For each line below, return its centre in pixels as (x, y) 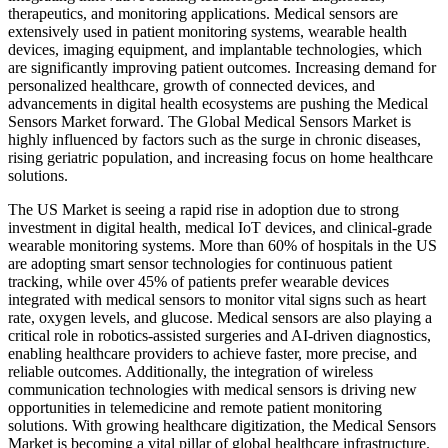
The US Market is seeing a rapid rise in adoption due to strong (203, 210)
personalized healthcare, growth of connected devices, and (191, 86)
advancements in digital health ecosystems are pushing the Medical (218, 104)
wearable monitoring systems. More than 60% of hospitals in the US (222, 246)
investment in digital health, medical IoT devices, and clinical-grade (220, 228)
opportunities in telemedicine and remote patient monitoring (195, 408)
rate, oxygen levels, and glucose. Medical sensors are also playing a (220, 318)
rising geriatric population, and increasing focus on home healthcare (220, 158)
